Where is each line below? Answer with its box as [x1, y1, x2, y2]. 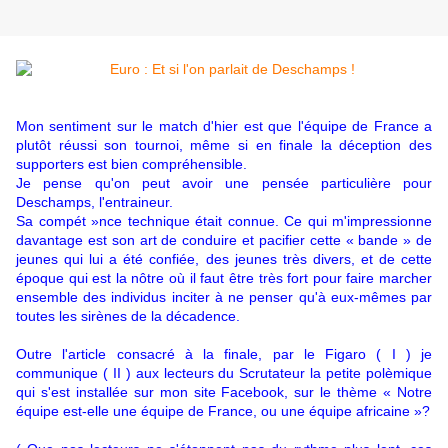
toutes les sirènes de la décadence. [16, 308, 240, 325]
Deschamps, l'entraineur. [16, 194, 173, 211]
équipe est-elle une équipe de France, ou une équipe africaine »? [16, 403, 430, 420]
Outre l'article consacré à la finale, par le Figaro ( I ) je [16, 346, 432, 363]
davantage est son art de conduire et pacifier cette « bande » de [16, 232, 432, 249]
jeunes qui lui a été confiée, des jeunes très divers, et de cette [16, 251, 432, 268]
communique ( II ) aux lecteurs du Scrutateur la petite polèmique [16, 365, 432, 382]
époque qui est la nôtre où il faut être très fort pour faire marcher [16, 270, 432, 287]
